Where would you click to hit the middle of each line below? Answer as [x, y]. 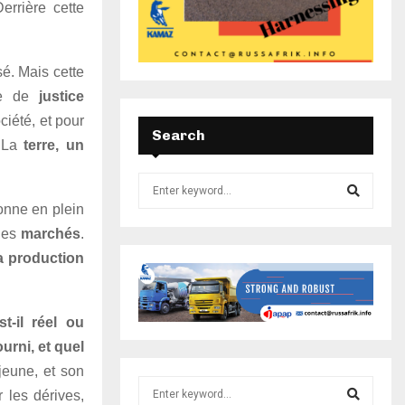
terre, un [51, 145]
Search [179, 135]
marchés [51, 233]
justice [57, 96]
